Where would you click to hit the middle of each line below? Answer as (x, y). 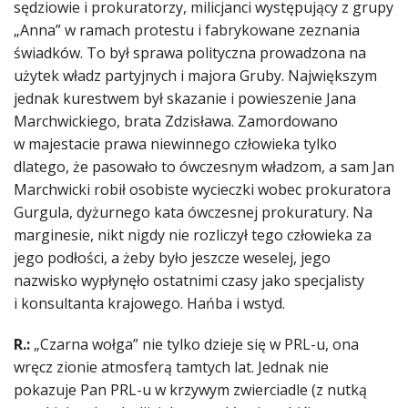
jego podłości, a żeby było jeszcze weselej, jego (172, 258)
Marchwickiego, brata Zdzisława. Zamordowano (176, 122)
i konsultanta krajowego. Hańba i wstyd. (149, 304)
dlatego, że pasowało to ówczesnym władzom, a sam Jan (204, 167)
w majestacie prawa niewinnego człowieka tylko (175, 144)
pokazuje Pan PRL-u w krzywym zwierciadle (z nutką (190, 390)
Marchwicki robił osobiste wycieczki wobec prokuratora (202, 190)
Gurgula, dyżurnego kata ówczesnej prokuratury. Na (193, 213)
